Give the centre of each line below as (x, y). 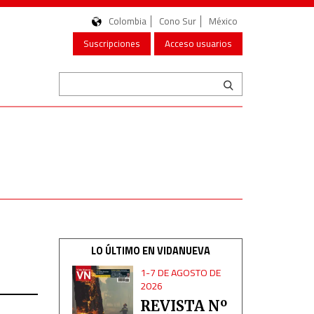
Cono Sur (178, 21)
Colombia (128, 21)
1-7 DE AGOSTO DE (181, 272)
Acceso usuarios (198, 43)
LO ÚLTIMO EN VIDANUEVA (150, 251)
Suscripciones (112, 43)
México (223, 21)
